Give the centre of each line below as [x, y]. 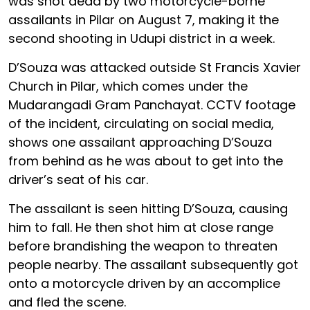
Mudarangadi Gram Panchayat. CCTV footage [152, 104]
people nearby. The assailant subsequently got [153, 264]
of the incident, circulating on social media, [141, 123]
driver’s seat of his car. [78, 179]
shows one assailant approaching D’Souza [140, 142]
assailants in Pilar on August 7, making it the [144, 19]
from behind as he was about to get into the [146, 161]
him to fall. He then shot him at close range [141, 227]
